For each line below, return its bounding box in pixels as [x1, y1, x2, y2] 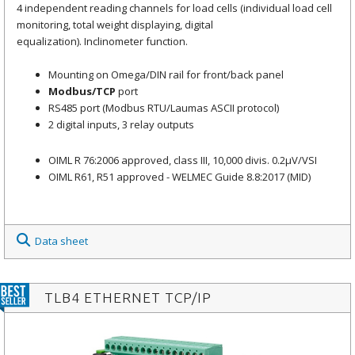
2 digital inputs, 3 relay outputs [48, 116, 194, 132]
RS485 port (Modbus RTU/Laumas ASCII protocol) [48, 100, 279, 115]
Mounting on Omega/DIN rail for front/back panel [48, 67, 284, 82]
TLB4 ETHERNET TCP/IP [44, 289, 212, 305]
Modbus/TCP [48, 83, 116, 98]
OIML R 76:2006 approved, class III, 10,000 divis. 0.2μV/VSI [48, 152, 317, 167]
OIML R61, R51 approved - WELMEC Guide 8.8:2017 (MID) [48, 169, 311, 184]
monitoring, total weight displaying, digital [17, 17, 213, 32]
